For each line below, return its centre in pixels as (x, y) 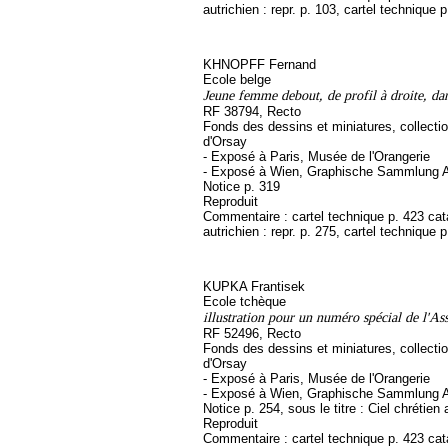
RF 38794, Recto (252, 111)
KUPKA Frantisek (254, 286)
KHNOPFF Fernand (259, 64)
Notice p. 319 (241, 186)
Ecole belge (237, 79)
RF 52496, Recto (252, 333)
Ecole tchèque (244, 301)
